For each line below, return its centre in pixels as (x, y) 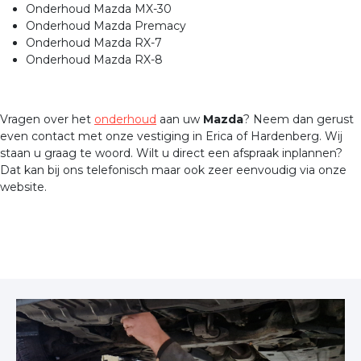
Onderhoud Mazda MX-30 (99, 9)
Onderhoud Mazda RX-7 (94, 43)
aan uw (180, 120)
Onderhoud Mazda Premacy (106, 26)
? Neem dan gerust (299, 120)
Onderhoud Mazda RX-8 (94, 60)
